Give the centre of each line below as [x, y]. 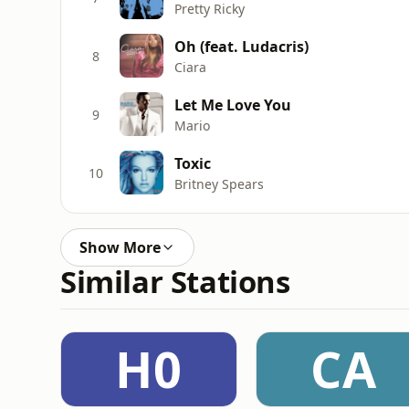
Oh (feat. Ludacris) [241, 46]
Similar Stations [175, 282]
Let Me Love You [233, 105]
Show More [120, 247]
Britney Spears [219, 184]
